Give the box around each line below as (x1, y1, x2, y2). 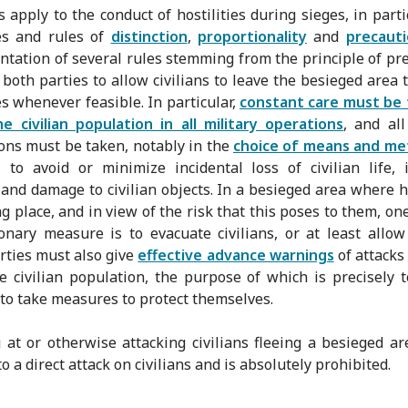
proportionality (197, 25, 307, 46)
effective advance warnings (138, 244, 334, 265)
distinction (110, 25, 188, 46)
